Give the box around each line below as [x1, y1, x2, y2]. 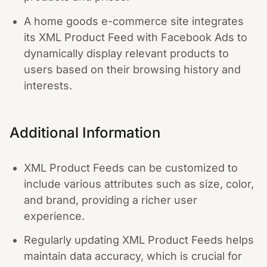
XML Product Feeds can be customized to [24, 161, 238, 174]
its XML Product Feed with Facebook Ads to [24, 30, 247, 44]
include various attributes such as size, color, [24, 177, 254, 190]
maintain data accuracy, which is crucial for [24, 250, 242, 262]
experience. [24, 209, 85, 222]
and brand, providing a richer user [24, 193, 197, 206]
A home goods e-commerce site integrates [24, 14, 244, 27]
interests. [24, 79, 72, 92]
